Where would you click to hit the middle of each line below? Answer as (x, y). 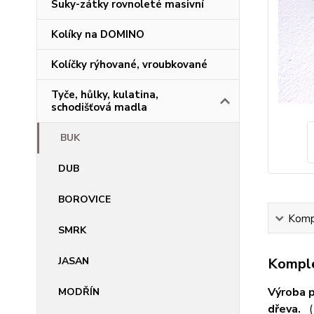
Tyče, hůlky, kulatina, (105, 95)
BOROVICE (84, 199)
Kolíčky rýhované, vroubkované (129, 64)
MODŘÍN (79, 292)
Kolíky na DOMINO (98, 34)
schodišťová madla (99, 107)
